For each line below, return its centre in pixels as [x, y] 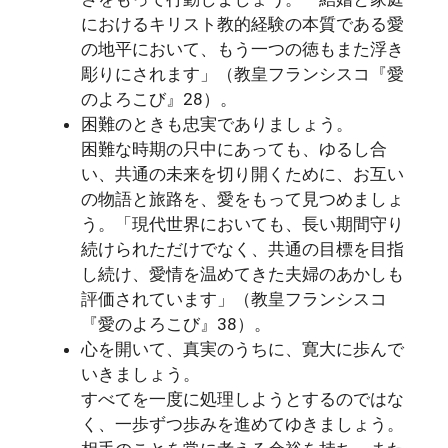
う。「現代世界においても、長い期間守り [242, 224]
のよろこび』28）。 [159, 99]
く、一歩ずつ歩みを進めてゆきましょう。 [242, 424]
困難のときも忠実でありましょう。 [217, 124]
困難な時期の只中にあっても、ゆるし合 [234, 149]
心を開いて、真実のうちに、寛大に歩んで [242, 349]
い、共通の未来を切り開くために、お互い [242, 174]
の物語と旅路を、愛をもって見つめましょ [242, 199]
